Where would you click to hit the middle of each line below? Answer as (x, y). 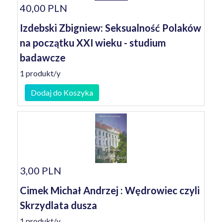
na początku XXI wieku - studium (93, 43)
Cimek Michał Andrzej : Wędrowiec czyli (110, 190)
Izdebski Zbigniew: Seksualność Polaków (111, 28)
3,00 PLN (41, 170)
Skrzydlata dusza (58, 205)
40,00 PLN (44, 8)
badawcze (43, 57)
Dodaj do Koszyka (62, 92)
